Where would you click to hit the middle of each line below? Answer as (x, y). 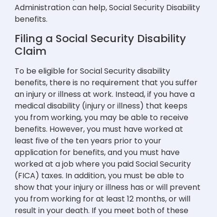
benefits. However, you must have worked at (99, 129)
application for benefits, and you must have (97, 152)
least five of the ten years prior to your (88, 140)
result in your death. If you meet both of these (101, 210)
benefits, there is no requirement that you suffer (106, 82)
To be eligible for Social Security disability (92, 71)
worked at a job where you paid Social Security (103, 164)
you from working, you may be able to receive (101, 117)
